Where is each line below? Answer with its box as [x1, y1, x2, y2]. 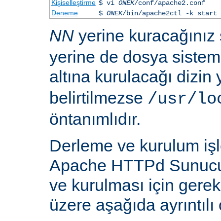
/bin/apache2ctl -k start [122, 9, 217, 17]
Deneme [51, 8, 78, 17]
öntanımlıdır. [49, 109, 141, 128]
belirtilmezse [49, 88, 147, 107]
